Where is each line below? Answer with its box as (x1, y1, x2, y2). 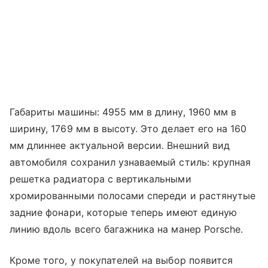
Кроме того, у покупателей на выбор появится (10, 254, 233, 267)
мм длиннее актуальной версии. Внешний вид (10, 139, 230, 152)
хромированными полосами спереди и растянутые (10, 190, 256, 202)
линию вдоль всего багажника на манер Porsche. (10, 223, 243, 236)
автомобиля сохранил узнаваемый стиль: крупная (10, 156, 251, 169)
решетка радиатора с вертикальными (10, 173, 191, 185)
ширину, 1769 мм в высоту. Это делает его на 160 (10, 123, 247, 135)
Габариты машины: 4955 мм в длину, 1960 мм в (10, 106, 237, 118)
